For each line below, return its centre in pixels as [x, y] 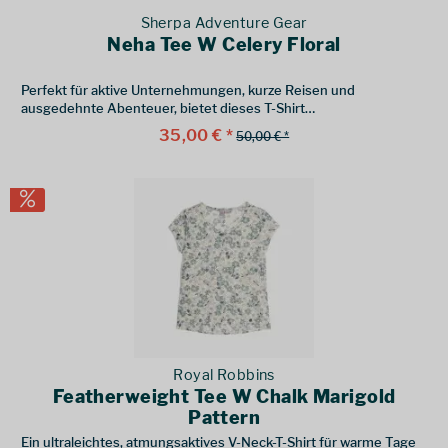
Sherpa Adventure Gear [224, 23]
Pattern [224, 418]
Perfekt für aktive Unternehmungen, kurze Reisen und [188, 90]
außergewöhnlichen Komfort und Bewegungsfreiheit [184, 126]
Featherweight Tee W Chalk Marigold [224, 397]
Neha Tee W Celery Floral [224, 45]
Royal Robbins [224, 375]
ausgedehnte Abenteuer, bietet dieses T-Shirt [163, 108]
